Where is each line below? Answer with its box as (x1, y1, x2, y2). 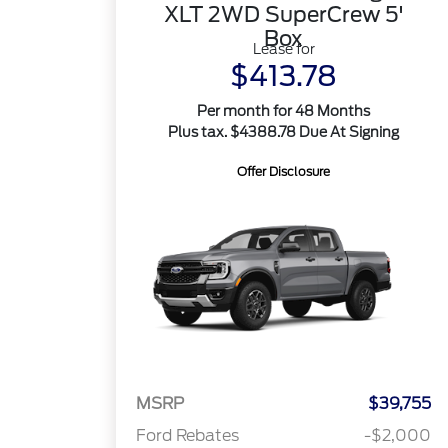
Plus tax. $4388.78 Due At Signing (168, 124, 400, 140)
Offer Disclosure (237, 164, 331, 179)
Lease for (252, 41, 315, 57)
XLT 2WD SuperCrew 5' (163, 2, 404, 27)
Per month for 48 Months (197, 103, 371, 119)
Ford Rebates (136, 426, 240, 446)
